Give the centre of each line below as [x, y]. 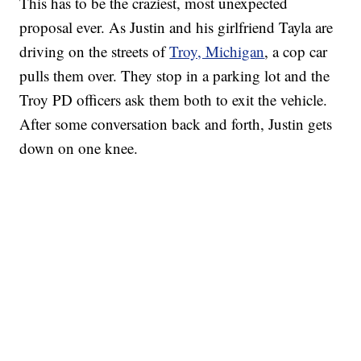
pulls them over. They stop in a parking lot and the [175, 76]
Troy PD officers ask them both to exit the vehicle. [174, 100]
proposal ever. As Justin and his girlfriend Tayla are [176, 27]
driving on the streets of [95, 52]
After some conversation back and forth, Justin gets [176, 124]
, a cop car [296, 52]
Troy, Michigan [217, 52]
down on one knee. [81, 148]
